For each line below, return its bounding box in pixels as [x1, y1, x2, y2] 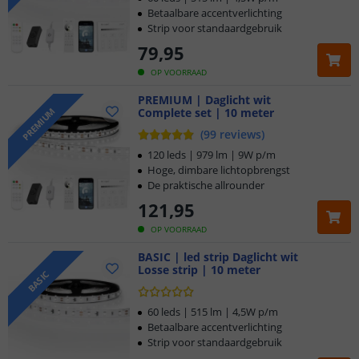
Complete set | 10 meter [138, 105, 274, 120]
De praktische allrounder [147, 178, 264, 192]
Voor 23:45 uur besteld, [92, 35, 204, 50]
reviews [220, 127, 261, 142]
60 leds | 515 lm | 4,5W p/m [147, 305, 278, 319]
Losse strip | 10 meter [138, 262, 260, 277]
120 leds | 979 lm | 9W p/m [147, 147, 276, 162]
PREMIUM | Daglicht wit [138, 92, 271, 107]
